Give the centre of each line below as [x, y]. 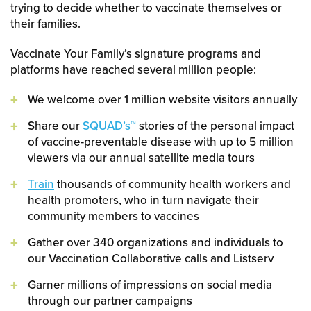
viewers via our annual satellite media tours [141, 158]
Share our [55, 126]
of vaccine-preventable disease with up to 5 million [161, 142]
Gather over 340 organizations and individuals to [155, 243]
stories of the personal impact [215, 126]
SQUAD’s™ [109, 126]
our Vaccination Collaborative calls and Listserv [151, 259]
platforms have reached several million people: [133, 70]
